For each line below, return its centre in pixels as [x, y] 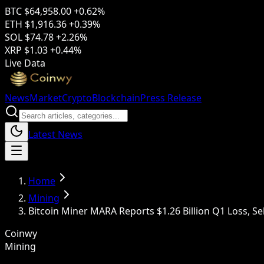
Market [46, 98]
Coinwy [21, 233]
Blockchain [116, 98]
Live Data [25, 63]
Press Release [171, 98]
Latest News [55, 134]
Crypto [77, 98]
